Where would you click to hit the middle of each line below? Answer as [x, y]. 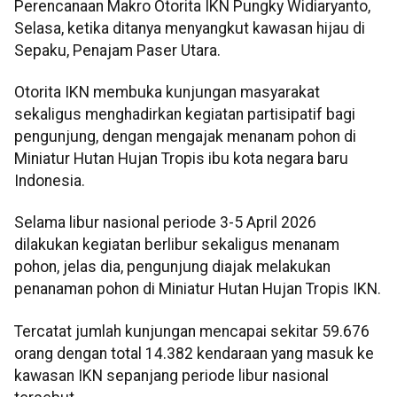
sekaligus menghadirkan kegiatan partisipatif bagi [185, 115]
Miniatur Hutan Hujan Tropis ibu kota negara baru [181, 159]
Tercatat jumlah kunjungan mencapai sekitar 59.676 [192, 331]
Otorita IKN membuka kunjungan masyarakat [167, 93]
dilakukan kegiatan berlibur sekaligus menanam [177, 245]
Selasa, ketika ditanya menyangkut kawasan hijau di [190, 28]
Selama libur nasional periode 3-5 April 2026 [165, 223]
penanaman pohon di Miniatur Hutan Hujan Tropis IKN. [198, 289]
